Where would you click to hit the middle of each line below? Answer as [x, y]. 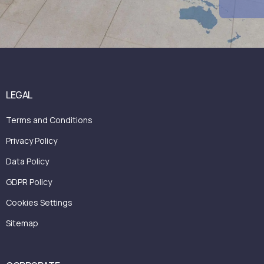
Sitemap [22, 223]
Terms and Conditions [49, 120]
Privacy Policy [32, 140]
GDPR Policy [29, 181]
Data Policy [27, 161]
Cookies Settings [39, 202]
